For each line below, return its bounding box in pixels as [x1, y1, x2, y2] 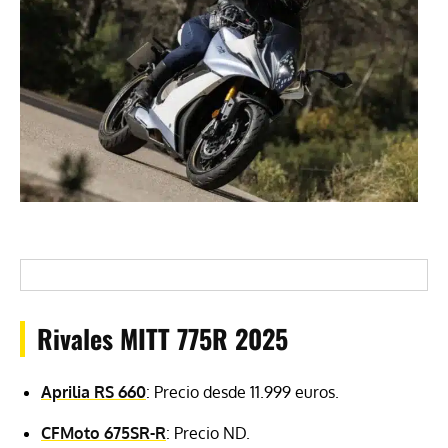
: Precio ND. [166, 423, 250, 444]
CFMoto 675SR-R [41, 423, 166, 444]
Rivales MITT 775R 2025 [37, 319, 288, 359]
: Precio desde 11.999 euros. [146, 382, 339, 403]
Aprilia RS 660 [41, 382, 146, 403]
